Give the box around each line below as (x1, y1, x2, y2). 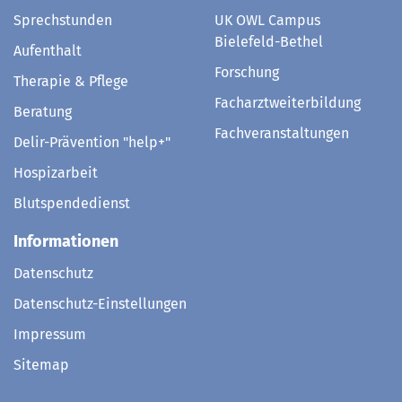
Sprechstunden (13, 18, 112, 36)
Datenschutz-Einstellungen (13, 301, 187, 319)
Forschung (214, 70, 279, 88)
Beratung (13, 109, 72, 127)
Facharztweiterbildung (214, 100, 361, 118)
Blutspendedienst (13, 201, 130, 219)
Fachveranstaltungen (214, 131, 349, 149)
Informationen (13, 238, 118, 258)
